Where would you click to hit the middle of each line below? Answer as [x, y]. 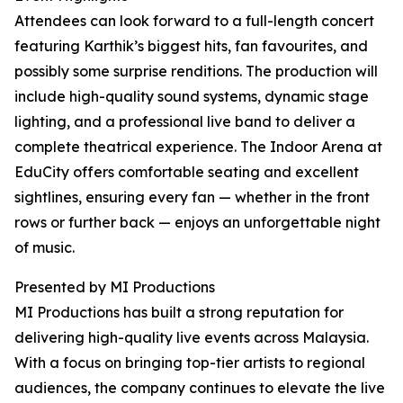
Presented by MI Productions [115, 287]
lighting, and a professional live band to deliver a [185, 122]
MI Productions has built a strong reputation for [179, 313]
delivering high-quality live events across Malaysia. [192, 338]
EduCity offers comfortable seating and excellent [187, 172]
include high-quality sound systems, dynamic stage [192, 97]
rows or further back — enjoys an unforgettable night [197, 223]
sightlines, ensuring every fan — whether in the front [192, 197]
